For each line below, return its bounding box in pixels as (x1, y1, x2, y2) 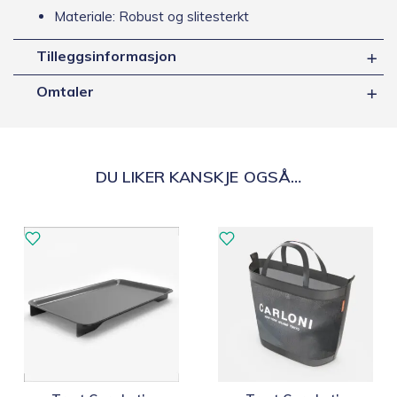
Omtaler (36, 82, 94, 100)
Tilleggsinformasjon (36, 46, 176, 65)
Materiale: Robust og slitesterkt (54, 7, 249, 25)
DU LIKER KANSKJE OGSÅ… (95, 166, 302, 187)
